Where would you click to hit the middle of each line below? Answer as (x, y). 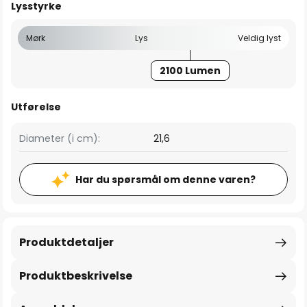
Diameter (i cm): (60, 138)
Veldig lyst (259, 38)
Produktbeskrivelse (76, 276)
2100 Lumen (190, 71)
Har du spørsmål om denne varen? (165, 180)
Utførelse (36, 107)
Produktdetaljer (66, 242)
